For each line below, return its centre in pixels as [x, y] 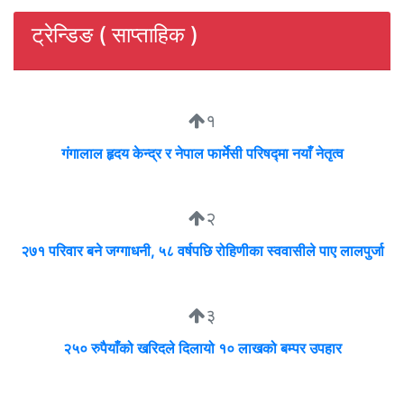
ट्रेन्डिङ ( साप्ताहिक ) [115, 35]
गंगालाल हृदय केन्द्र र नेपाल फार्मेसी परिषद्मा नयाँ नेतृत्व [202, 154]
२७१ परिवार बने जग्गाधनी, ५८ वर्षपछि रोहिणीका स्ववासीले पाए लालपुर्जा [202, 251]
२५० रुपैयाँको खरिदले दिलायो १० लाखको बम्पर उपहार [202, 349]
